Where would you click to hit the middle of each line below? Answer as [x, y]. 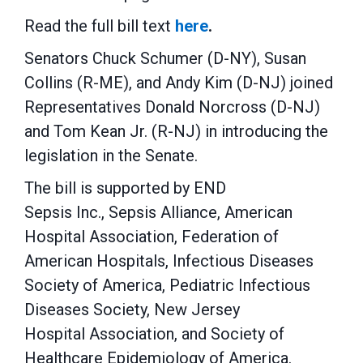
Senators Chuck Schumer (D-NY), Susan [165, 58]
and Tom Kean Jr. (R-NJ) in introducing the [176, 131]
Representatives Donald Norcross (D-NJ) [172, 107]
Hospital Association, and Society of [154, 334]
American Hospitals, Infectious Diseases [169, 261]
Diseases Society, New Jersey [132, 310]
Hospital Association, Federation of [152, 237]
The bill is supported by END [125, 188]
